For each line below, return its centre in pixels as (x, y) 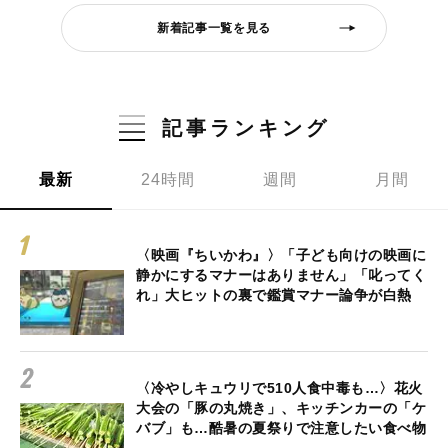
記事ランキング (245, 128)
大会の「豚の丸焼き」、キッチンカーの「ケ (281, 408)
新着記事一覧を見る (214, 27)
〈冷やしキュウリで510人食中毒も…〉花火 (279, 388)
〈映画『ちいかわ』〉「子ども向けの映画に (281, 255)
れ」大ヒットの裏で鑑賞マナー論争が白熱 (274, 295)
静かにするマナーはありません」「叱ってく (281, 275)
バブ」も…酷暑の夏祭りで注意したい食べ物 (281, 428)
